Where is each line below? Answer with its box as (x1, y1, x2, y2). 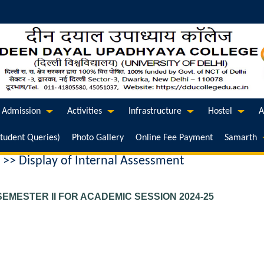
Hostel (208, 107, 232, 116)
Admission (2, 107, 41, 116)
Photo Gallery (72, 133, 124, 143)
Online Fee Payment (136, 133, 213, 143)
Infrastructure (128, 107, 181, 116)
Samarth (225, 133, 257, 143)
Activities (67, 107, 102, 116)
